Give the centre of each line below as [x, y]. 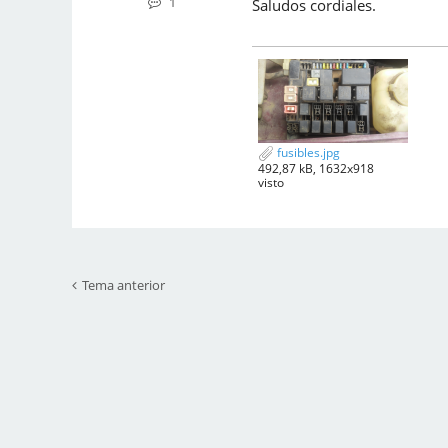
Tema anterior [123, 285]
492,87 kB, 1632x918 [316, 168]
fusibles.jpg [307, 153]
